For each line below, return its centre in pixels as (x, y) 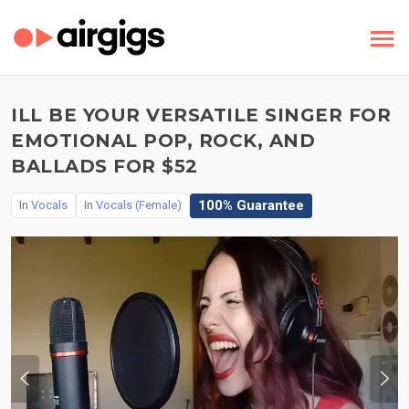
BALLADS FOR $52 (105, 166)
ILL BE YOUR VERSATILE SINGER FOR (201, 115)
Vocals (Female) (139, 205)
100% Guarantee (251, 205)
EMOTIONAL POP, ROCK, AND (163, 141)
